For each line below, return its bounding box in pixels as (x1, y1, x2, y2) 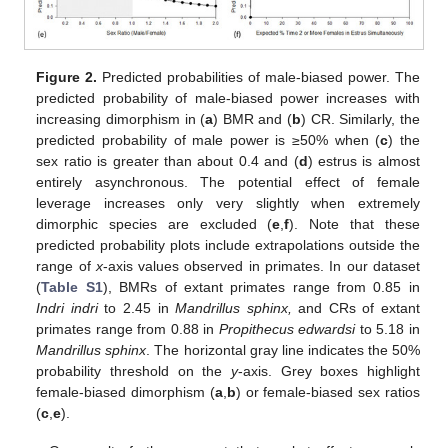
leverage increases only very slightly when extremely (36, 195, 420, 212)
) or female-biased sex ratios (235, 384, 420, 401)
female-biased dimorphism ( (36, 384, 215, 401)
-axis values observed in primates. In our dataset (102, 258, 420, 275)
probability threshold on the (36, 363, 231, 380)
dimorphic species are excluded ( (36, 216, 273, 233)
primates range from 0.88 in (36, 321, 219, 338)
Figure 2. (36, 69, 98, 86)
